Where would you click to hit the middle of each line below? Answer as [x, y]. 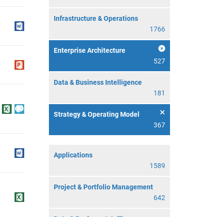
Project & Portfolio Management [103, 187]
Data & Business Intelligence [98, 82]
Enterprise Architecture [90, 50]
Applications [73, 155]
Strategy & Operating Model [97, 114]
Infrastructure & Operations [96, 18]
